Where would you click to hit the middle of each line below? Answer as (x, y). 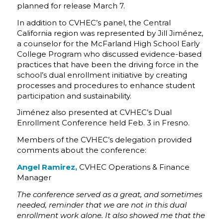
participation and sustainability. (74, 96)
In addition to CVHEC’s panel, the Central (94, 22)
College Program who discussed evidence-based (109, 54)
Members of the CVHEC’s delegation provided (104, 140)
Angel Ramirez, (47, 167)
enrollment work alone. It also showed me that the (111, 215)
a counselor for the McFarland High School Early (108, 43)
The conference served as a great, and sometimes (109, 194)
